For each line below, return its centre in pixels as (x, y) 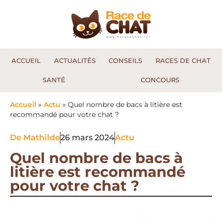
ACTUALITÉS (75, 61)
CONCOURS (160, 80)
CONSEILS (126, 61)
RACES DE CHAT (183, 61)
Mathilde (42, 138)
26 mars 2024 (87, 138)
